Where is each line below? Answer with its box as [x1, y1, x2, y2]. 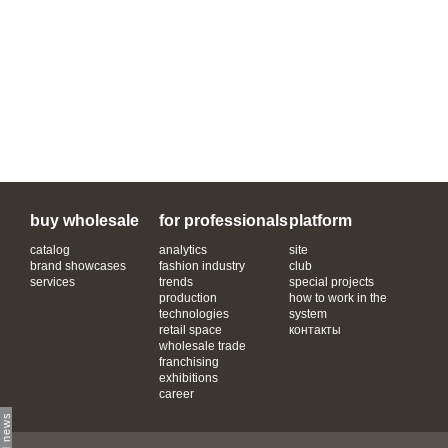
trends [159, 275, 194, 289]
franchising [159, 355, 220, 369]
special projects [288, 275, 374, 289]
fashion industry [159, 259, 246, 273]
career [159, 387, 195, 401]
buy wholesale [30, 212, 139, 229]
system [288, 307, 327, 321]
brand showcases [30, 259, 126, 273]
